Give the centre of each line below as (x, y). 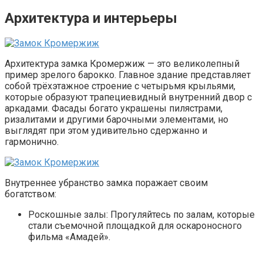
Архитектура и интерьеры (91, 18)
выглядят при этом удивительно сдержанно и (106, 131)
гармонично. (32, 142)
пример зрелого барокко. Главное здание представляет (128, 75)
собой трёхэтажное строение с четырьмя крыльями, (120, 86)
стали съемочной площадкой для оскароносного (135, 226)
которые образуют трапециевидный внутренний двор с (128, 97)
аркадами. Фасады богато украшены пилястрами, (114, 109)
